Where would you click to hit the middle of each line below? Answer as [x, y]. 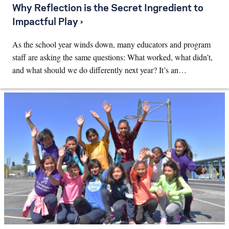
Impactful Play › [48, 22]
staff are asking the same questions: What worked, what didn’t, [112, 57]
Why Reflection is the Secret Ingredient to [108, 8]
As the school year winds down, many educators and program [111, 44]
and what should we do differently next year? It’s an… [99, 70]
